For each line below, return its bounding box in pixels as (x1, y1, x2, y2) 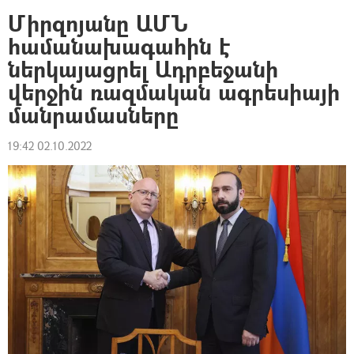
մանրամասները (8, 100, 179, 130)
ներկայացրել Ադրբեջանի (8, 54, 278, 85)
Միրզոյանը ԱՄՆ (8, 8, 189, 39)
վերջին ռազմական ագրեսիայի (8, 77, 340, 107)
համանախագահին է (8, 31, 230, 62)
